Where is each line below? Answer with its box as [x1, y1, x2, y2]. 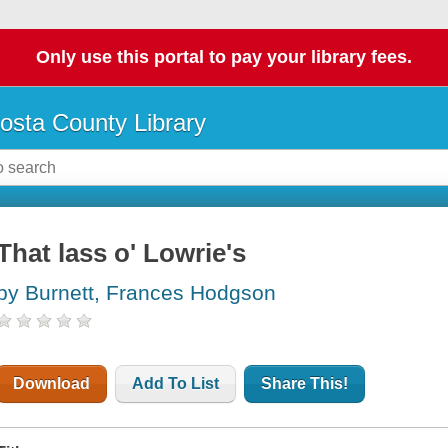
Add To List [132, 375, 220, 393]
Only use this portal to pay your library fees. [36, 47, 412, 68]
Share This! [261, 375, 349, 393]
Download [13, 375, 91, 393]
